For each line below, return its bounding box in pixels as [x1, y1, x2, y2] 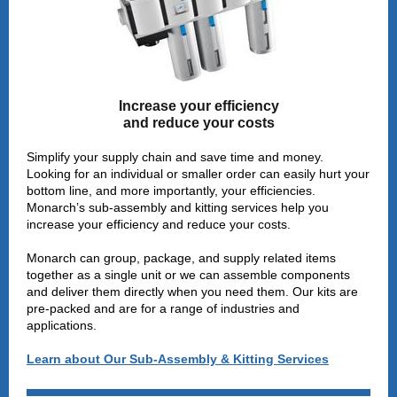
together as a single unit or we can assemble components [27, 268, 350, 282]
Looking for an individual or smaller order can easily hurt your [27, 167, 370, 181]
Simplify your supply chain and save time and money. [27, 150, 323, 164]
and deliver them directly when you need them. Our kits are [27, 284, 358, 299]
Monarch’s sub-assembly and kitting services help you [27, 200, 329, 214]
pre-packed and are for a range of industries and [27, 301, 300, 315]
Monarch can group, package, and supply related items [27, 251, 336, 265]
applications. [27, 318, 97, 332]
